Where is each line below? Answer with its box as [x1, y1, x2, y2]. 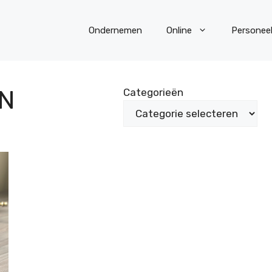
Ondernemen [89, 25, 142, 36]
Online [166, 25, 192, 36]
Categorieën [123, 86, 183, 98]
